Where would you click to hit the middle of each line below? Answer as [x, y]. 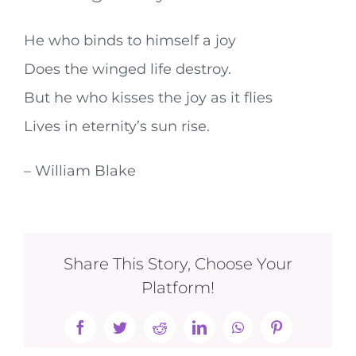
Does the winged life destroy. [128, 69]
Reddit [177, 333]
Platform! [178, 287]
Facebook [106, 333]
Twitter [139, 333]
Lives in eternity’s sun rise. [117, 126]
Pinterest [300, 333]
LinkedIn [224, 333]
